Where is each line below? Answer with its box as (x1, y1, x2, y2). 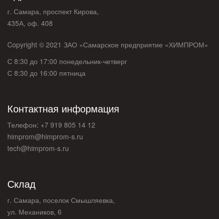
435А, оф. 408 (7, 18, 53, 28)
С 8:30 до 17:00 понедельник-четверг (7, 56, 127, 66)
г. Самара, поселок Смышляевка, (7, 195, 115, 205)
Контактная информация (7, 101, 119, 115)
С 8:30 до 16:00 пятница (7, 67, 86, 78)
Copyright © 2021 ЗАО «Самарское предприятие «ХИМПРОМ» (7, 39, 208, 49)
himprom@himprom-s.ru (7, 131, 83, 141)
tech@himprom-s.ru (7, 143, 69, 153)
